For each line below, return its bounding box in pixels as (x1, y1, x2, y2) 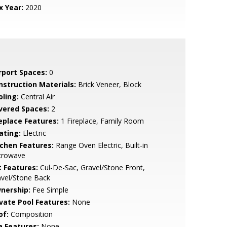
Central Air (18, 92, 55, 101)
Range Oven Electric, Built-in (53, 140, 148, 150)
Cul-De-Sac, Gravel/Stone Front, (37, 163, 145, 172)
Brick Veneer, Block (75, 80, 141, 89)
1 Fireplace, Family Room (58, 116, 144, 126)
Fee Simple (30, 185, 68, 195)
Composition (8, 209, 53, 219)
